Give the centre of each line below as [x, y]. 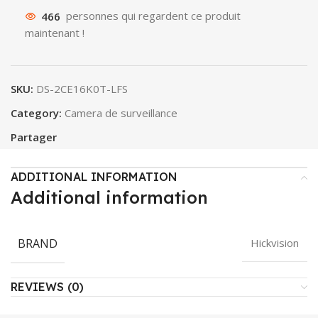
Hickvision [275, 242]
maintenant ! [55, 33]
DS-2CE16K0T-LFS [82, 89]
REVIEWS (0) [47, 287]
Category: [36, 113]
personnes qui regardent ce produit [153, 16]
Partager [34, 137]
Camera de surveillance [121, 113]
